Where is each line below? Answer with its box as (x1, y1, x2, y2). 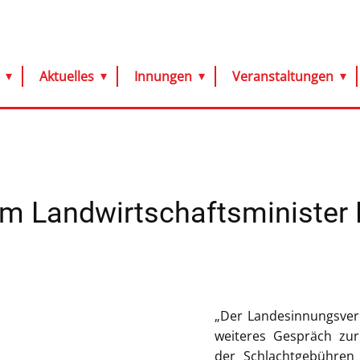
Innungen (133, 67, 192, 85)
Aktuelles (39, 67, 94, 85)
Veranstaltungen (231, 67, 333, 85)
